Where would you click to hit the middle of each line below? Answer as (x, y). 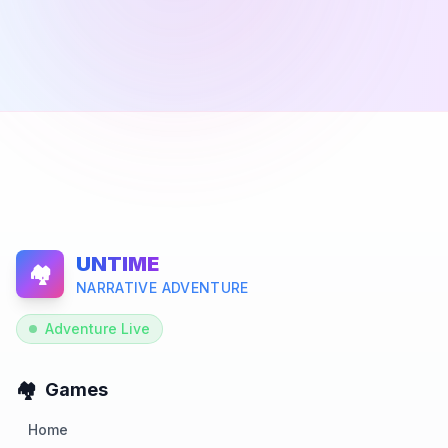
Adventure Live (97, 328)
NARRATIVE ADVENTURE (162, 287)
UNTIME (117, 264)
